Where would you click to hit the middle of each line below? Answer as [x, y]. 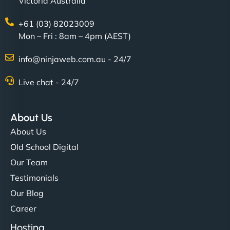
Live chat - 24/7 [49, 82]
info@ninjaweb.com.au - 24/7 [75, 59]
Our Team [29, 162]
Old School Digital [44, 147]
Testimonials [34, 177]
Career [23, 208]
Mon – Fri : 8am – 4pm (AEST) [75, 36]
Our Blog [27, 193]
